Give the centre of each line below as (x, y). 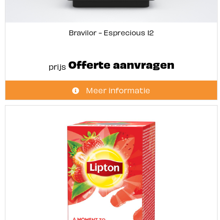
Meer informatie (117, 90)
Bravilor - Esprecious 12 (111, 32)
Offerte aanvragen (120, 64)
